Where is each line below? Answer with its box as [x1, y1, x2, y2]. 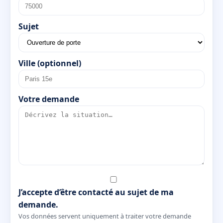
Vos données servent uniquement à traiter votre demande [18, 211, 191, 221]
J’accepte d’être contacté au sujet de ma [18, 186, 174, 198]
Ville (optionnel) [18, 57, 81, 69]
